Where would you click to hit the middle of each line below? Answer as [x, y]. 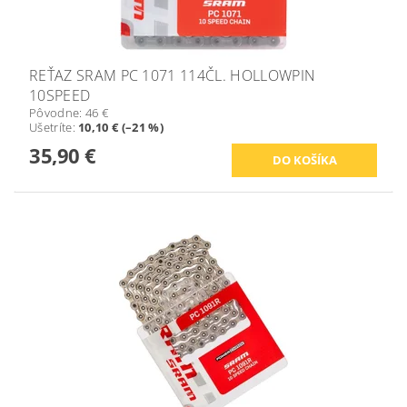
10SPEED [60, 95]
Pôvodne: [57, 112]
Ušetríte [51, 127]
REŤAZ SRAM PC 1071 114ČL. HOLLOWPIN [173, 75]
